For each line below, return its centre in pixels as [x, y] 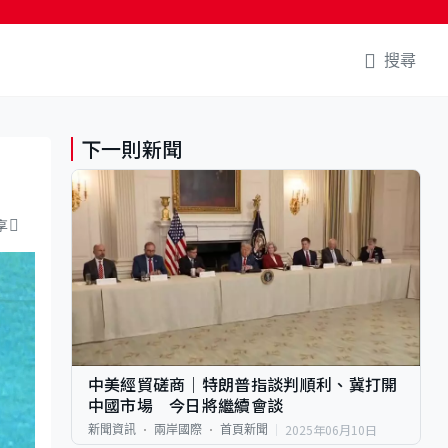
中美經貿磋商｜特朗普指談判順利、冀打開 [242, 383]
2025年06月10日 [330, 429]
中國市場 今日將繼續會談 [185, 404]
